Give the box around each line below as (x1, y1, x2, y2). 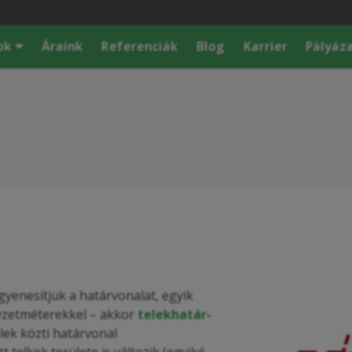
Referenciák (101, 37, 178, 55)
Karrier (243, 37, 288, 55)
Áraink (41, 37, 83, 55)
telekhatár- (137, 306, 211, 324)
